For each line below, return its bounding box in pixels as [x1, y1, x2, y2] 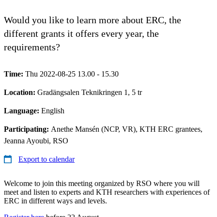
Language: [4, 106, 41, 115]
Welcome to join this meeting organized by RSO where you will [4, 179, 200, 187]
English [41, 106, 64, 115]
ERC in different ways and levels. [4, 196, 111, 205]
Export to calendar [18, 155, 75, 163]
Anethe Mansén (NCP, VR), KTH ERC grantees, [51, 124, 202, 133]
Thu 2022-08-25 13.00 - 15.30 [25, 69, 119, 78]
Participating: [4, 124, 51, 133]
